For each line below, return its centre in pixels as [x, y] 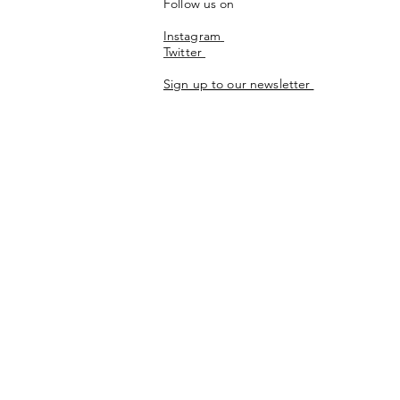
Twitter [185, 52]
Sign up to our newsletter [239, 84]
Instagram [192, 36]
